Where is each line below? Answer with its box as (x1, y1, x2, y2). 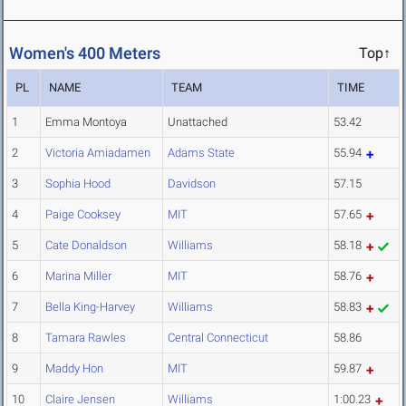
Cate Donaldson (45, 238, 127, 253)
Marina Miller (45, 269, 111, 284)
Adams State (168, 146, 235, 160)
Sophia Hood (45, 177, 111, 191)
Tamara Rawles (45, 331, 126, 345)
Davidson (168, 177, 216, 191)
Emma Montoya (45, 115, 127, 130)
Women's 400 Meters (9, 43, 160, 63)
